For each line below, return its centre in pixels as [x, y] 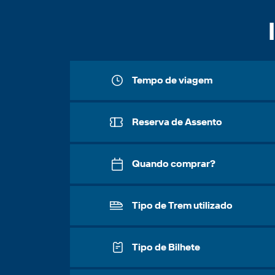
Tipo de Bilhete [166, 247]
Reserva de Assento [177, 122]
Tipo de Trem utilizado [182, 205]
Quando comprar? [173, 164]
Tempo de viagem [172, 80]
